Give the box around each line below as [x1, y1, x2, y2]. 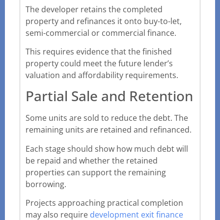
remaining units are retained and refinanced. [26, 124, 192, 136]
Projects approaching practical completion [26, 197, 183, 209]
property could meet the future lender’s [26, 58, 173, 69]
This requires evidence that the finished [26, 46, 172, 57]
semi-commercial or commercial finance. [26, 27, 176, 38]
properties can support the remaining [26, 166, 166, 178]
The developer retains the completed [26, 3, 163, 15]
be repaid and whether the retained [26, 155, 158, 166]
